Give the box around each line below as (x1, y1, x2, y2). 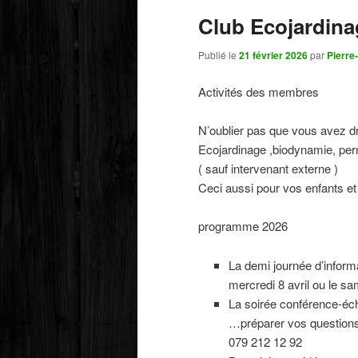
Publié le (198, 48, 239, 62)
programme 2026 (198, 217, 288, 235)
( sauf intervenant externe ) (198, 159, 338, 177)
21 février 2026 (239, 48, 308, 63)
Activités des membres (198, 82, 319, 100)
